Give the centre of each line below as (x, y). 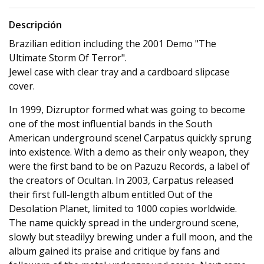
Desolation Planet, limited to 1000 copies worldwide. (123, 209)
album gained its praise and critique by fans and (114, 251)
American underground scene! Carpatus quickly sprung (130, 138)
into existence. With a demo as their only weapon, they (129, 152)
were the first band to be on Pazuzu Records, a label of (129, 166)
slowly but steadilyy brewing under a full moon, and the (131, 237)
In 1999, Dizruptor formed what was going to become (127, 110)
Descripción (35, 25)
